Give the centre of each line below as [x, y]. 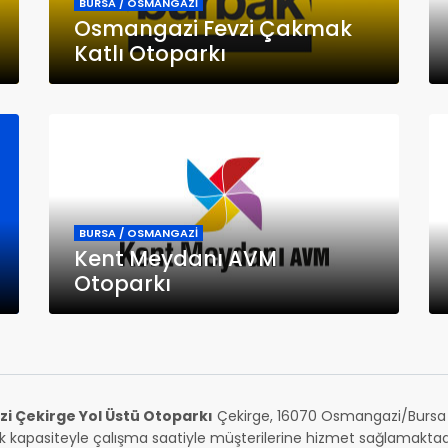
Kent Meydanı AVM [175, 258]
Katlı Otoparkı [150, 53]
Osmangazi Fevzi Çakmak [213, 28]
